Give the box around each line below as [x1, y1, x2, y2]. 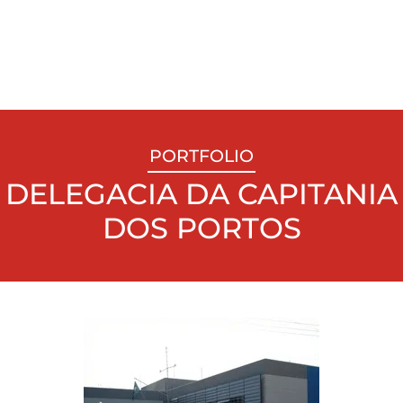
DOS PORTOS [102, 210, 301, 246]
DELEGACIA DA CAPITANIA [5, 176, 398, 211]
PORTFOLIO [149, 145, 254, 166]
